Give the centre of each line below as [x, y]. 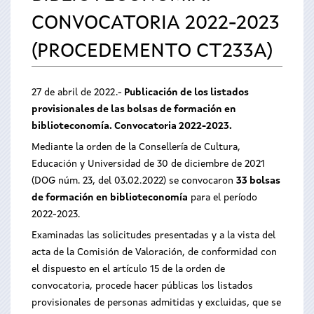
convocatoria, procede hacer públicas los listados [142, 286]
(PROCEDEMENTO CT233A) [152, 52]
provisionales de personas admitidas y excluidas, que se [156, 303]
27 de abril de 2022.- [77, 93]
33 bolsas [258, 181]
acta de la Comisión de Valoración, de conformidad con [154, 252]
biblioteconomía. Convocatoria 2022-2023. [132, 126]
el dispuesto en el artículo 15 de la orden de [128, 269]
